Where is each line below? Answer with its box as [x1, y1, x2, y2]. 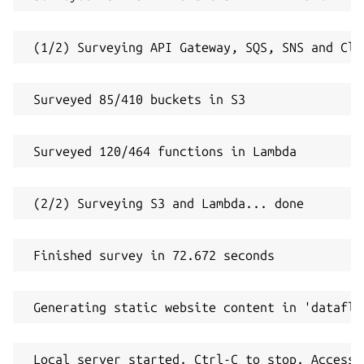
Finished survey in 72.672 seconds [26, 247, 275, 262]
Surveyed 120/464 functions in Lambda [26, 143, 297, 158]
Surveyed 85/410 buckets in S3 [26, 91, 245, 106]
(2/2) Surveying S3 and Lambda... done [26, 195, 304, 210]
